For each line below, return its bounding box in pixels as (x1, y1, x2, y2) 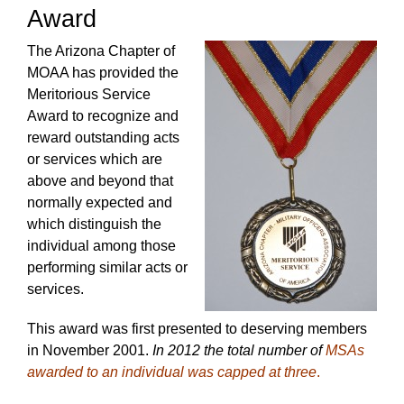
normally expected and (27, 195, 172, 210)
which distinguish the (27, 216, 161, 232)
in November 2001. (27, 343, 152, 358)
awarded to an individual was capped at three (27, 364, 317, 380)
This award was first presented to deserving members (27, 321, 367, 336)
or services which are (27, 151, 162, 167)
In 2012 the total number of (152, 343, 326, 358)
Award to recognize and (27, 108, 179, 124)
